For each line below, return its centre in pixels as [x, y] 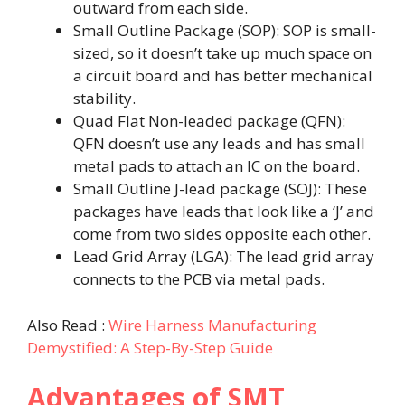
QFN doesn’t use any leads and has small [219, 144]
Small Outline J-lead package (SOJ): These [220, 189]
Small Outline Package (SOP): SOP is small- [225, 31]
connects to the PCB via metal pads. [199, 279]
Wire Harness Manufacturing [212, 325]
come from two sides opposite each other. [224, 234]
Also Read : [68, 325]
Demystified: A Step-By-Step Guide [150, 347]
